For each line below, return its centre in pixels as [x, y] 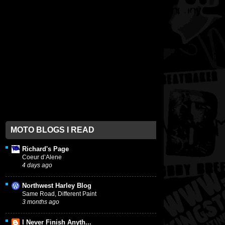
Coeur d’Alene [42, 157]
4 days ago [37, 165]
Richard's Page [45, 149]
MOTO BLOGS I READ [52, 130]
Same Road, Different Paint [59, 194]
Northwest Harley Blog [57, 186]
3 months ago [41, 202]
